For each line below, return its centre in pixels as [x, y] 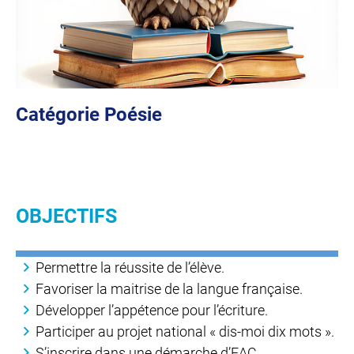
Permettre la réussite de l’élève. [130, 268]
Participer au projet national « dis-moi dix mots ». [185, 332]
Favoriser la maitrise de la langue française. [169, 289]
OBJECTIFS [66, 216]
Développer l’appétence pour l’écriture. [152, 311]
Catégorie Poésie [89, 115]
